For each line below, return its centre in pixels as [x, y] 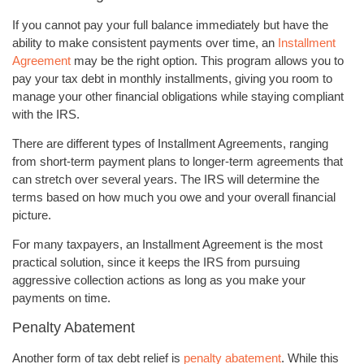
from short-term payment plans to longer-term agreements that [178, 161]
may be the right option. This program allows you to [207, 60]
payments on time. [61, 298]
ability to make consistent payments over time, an [145, 42]
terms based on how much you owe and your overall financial [174, 197]
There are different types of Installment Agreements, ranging [170, 143]
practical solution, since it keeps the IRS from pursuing [156, 262]
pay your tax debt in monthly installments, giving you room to [172, 78]
